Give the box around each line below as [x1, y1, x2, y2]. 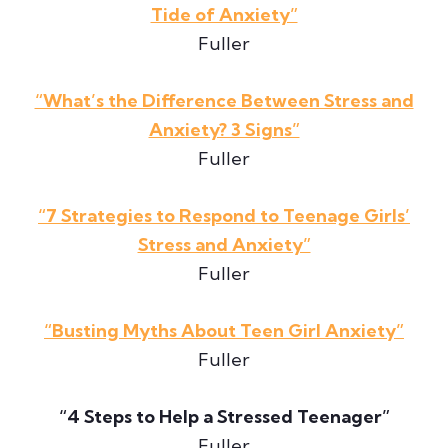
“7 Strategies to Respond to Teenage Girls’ [38, 203, 410, 227]
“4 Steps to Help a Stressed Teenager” [58, 404, 390, 428]
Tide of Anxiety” [150, 2, 298, 26]
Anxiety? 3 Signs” [148, 117, 300, 141]
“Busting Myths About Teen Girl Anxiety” [44, 318, 404, 342]
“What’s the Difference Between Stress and [34, 88, 414, 112]
